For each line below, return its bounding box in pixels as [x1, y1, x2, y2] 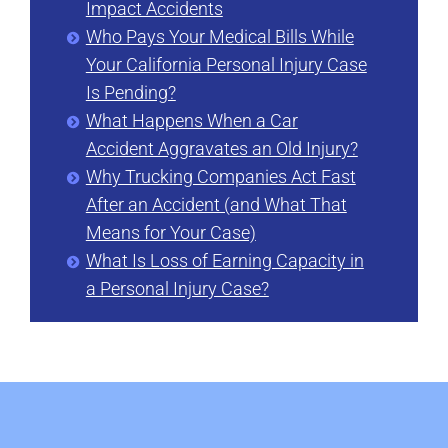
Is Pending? [85, 81, 176, 103]
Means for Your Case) [85, 221, 256, 243]
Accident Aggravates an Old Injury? [85, 137, 358, 159]
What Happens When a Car [85, 109, 298, 131]
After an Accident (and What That [85, 193, 347, 215]
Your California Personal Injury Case [85, 53, 367, 75]
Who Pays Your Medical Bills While [85, 25, 354, 47]
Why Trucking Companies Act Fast [85, 165, 356, 187]
